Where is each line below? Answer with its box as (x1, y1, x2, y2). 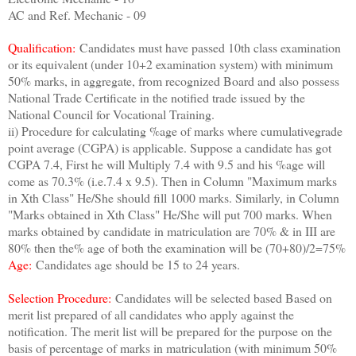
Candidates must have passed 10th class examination (79, 39, 341, 56)
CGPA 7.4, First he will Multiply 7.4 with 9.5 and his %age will (8, 156, 325, 173)
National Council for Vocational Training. (8, 106, 215, 123)
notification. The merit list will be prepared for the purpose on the (8, 323, 332, 340)
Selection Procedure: (8, 289, 115, 307)
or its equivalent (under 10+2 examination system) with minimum (8, 56, 333, 73)
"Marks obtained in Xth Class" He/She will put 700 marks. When (8, 206, 332, 223)
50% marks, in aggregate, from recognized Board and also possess (8, 72, 339, 90)
